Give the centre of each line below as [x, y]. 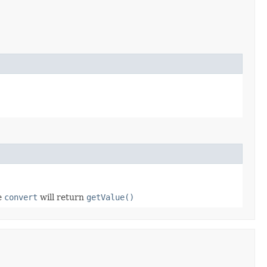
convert [21, 198]
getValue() [110, 198]
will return [62, 198]
